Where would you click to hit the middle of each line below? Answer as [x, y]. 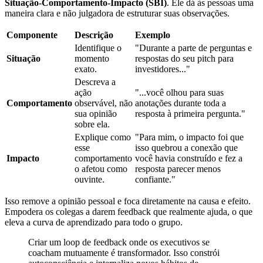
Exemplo [153, 35]
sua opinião [96, 114]
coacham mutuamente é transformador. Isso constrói [124, 253]
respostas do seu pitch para [184, 59]
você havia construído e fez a [189, 159]
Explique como [103, 137]
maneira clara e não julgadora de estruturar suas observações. [117, 14]
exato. [86, 69]
